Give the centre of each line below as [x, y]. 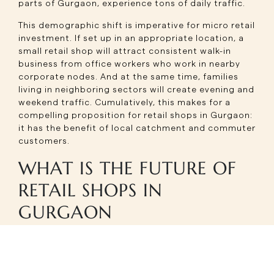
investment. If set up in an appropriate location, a [131, 38]
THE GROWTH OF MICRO [115, 251]
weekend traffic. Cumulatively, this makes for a [124, 102]
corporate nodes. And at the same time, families [128, 77]
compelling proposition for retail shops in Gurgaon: [135, 115]
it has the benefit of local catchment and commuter [137, 128]
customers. [44, 141]
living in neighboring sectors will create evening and [136, 90]
